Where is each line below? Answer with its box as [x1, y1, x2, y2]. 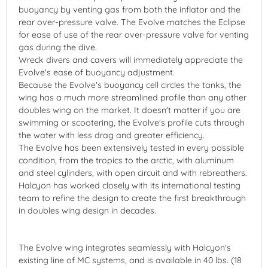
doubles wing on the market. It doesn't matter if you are [19, 105, 240, 116]
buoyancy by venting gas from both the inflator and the [19, 4, 240, 16]
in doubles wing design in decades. [19, 205, 156, 217]
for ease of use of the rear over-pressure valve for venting [19, 29, 249, 41]
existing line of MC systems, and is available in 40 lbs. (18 [19, 255, 242, 266]
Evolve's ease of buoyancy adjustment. [19, 67, 175, 78]
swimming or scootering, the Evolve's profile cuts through [19, 117, 245, 129]
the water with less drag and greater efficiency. [19, 130, 205, 141]
